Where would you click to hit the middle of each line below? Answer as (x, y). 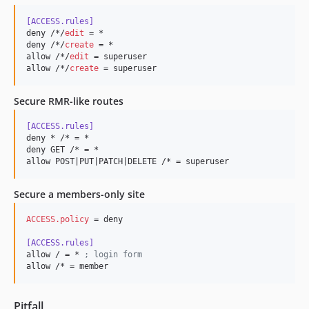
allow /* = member (67, 266)
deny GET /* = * (62, 150)
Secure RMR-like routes (69, 101)
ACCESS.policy (58, 219)
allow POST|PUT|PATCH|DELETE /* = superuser (128, 161)
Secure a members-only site (79, 194)
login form (116, 255)
